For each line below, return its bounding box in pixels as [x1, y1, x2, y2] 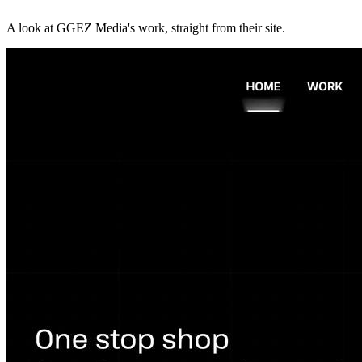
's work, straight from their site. [128, 20, 285, 35]
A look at [6, 20, 57, 35]
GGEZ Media [57, 20, 128, 35]
